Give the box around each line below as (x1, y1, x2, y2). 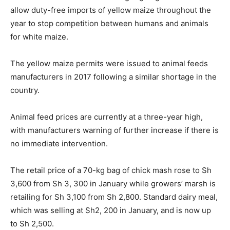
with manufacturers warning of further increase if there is (10, 125, 219, 135)
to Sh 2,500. (10, 219, 54, 228)
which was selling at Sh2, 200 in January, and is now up (10, 205, 211, 215)
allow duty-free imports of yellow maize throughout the (10, 5, 211, 15)
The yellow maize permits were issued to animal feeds (10, 59, 208, 68)
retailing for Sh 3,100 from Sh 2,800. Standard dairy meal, (10, 192, 218, 202)
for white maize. (10, 32, 68, 42)
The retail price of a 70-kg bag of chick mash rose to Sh (10, 165, 212, 175)
